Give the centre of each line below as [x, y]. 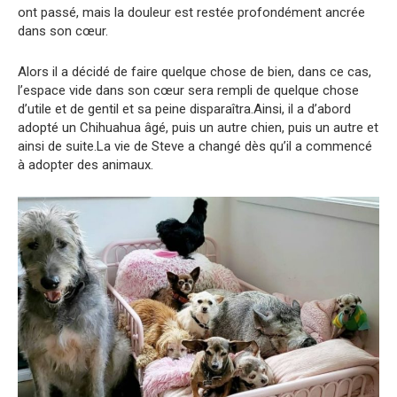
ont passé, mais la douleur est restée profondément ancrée [191, 13]
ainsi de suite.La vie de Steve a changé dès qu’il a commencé [195, 147]
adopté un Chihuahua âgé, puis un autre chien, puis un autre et [198, 128]
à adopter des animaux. [86, 165]
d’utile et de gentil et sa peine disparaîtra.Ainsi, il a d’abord [184, 109]
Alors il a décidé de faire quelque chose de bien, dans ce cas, [195, 72]
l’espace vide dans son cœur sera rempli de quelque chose [188, 91]
